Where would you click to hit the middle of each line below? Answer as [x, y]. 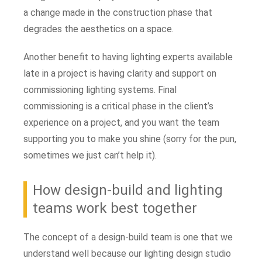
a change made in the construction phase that [118, 12]
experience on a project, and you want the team [121, 122]
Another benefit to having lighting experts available [128, 57]
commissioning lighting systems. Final [100, 89]
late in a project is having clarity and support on [120, 73]
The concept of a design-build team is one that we [128, 237]
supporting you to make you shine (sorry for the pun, [130, 139]
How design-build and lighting [128, 190]
